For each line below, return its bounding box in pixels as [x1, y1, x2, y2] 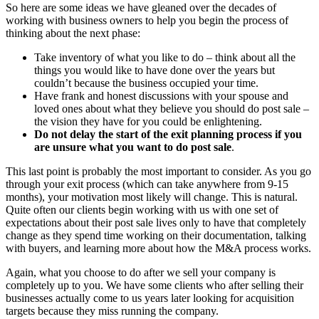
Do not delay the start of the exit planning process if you [34, 128, 302, 141]
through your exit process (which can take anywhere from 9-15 [6, 178, 288, 191]
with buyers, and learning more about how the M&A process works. [6, 242, 311, 255]
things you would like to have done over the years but [34, 64, 275, 77]
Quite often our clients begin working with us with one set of [6, 204, 278, 216]
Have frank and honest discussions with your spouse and [34, 90, 288, 103]
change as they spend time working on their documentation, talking [6, 229, 306, 242]
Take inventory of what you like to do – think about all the [34, 51, 296, 64]
